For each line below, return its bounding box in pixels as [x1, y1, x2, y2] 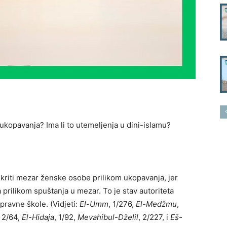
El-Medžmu [136, 199, 177, 209]
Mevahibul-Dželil [78, 212, 138, 222]
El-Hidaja [22, 212, 54, 222]
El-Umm [80, 199, 108, 209]
